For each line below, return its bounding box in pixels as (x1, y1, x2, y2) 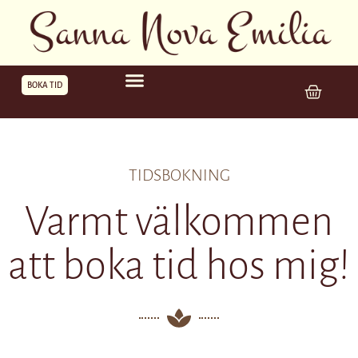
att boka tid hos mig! (8, 244, 350, 288)
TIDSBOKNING (128, 166, 230, 185)
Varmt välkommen (25, 200, 333, 245)
